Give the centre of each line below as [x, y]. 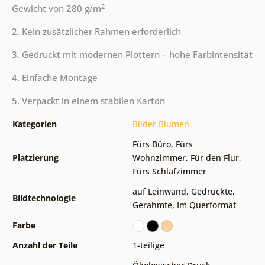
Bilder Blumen [161, 124]
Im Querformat [206, 205]
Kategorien [34, 124]
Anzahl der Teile [45, 245]
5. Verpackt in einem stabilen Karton [88, 101]
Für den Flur [214, 158]
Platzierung [35, 158]
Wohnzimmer [159, 158]
